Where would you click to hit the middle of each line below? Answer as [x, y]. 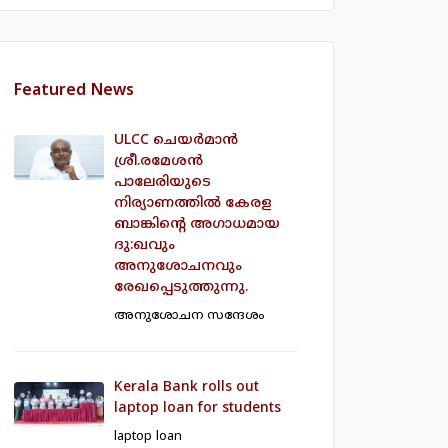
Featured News [74, 91]
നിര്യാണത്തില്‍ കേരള [193, 204]
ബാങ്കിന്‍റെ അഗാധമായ [197, 225]
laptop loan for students [197, 409]
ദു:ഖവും [144, 246]
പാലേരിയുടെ [162, 183]
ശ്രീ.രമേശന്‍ [158, 162]
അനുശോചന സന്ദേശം [189, 316]
